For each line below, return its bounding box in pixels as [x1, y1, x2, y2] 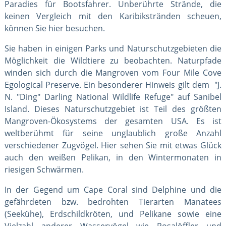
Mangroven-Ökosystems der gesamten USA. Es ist [4, 115, 222, 127]
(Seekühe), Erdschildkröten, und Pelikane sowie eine [4, 208, 222, 219]
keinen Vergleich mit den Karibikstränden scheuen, [4, 10, 222, 22]
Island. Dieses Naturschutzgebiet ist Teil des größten [4, 103, 222, 115]
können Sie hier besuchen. [4, 22, 105, 34]
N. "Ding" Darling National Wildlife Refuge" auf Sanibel [4, 91, 222, 102]
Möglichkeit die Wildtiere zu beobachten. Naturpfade [4, 54, 222, 66]
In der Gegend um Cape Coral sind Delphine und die [4, 184, 222, 195]
